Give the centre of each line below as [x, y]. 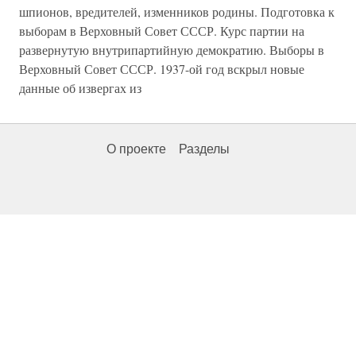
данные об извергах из [80, 87]
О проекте [136, 149]
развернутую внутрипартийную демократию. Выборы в [172, 49]
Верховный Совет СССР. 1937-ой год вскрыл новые [162, 68]
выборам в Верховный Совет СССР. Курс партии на [162, 30]
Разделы [204, 149]
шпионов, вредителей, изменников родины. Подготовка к [177, 11]
